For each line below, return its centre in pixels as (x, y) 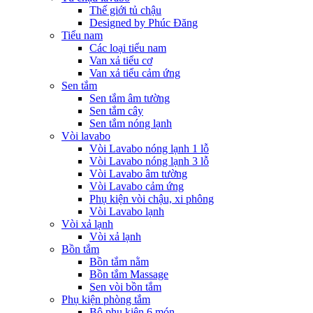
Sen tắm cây (116, 111)
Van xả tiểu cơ (121, 61)
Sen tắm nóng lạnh (131, 124)
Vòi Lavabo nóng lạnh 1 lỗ (149, 149)
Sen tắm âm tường (130, 99)
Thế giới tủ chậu (125, 10)
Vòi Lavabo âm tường (138, 174)
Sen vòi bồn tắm (125, 287)
